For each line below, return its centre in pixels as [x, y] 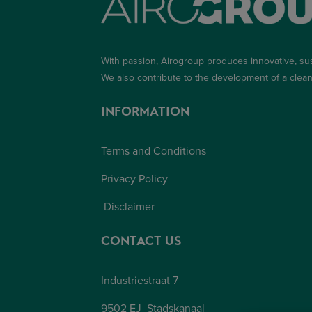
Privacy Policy [134, 179]
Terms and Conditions [154, 151]
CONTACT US [141, 241]
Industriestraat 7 [140, 280]
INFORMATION [145, 111]
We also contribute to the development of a [195, 78]
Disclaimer [129, 206]
